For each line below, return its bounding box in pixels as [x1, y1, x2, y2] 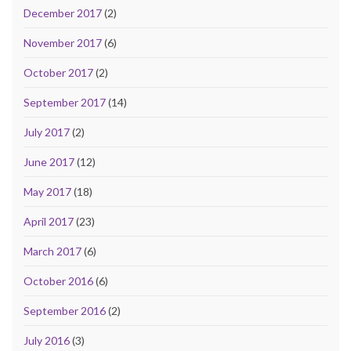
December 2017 [24, 5, 102, 20]
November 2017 [24, 35, 102, 49]
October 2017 [24, 65, 93, 79]
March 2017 [24, 244, 81, 258]
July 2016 [24, 333, 70, 347]
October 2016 [24, 273, 93, 288]
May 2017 [24, 184, 71, 198]
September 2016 [24, 303, 106, 317]
